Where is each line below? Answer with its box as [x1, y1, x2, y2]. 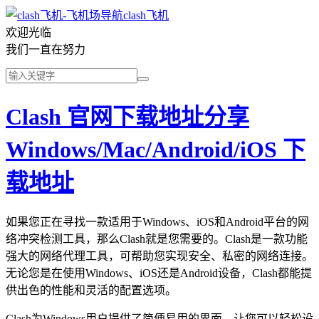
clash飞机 [123, 9, 169, 21]
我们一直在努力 [6, 43, 85, 56]
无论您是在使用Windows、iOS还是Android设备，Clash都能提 [6, 266, 312, 279]
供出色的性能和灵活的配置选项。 [6, 283, 177, 296]
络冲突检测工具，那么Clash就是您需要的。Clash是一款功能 [6, 232, 308, 245]
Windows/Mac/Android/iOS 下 [6, 137, 305, 163]
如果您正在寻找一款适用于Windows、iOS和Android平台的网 [6, 215, 309, 228]
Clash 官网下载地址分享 [6, 104, 249, 130]
